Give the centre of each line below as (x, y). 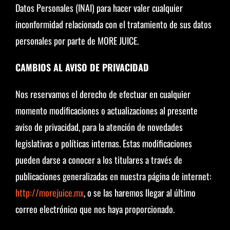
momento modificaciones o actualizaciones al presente (106, 110)
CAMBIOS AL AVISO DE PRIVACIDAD (82, 67)
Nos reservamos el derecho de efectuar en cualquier (103, 94)
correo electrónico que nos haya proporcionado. (95, 209)
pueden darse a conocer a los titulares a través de (99, 160)
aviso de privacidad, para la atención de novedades (99, 127)
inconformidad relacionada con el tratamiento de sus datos (113, 24)
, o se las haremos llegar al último (139, 193)
